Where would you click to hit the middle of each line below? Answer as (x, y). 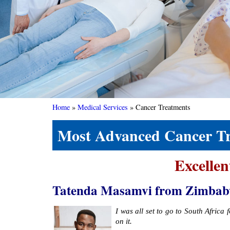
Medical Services (103, 107)
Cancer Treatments (163, 107)
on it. (124, 222)
